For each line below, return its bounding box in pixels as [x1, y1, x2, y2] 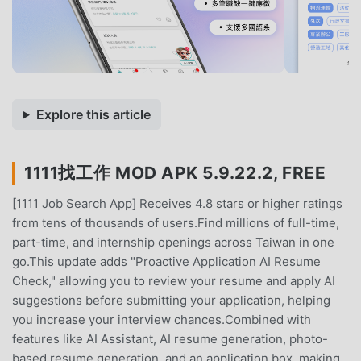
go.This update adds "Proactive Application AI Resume [12, 253, 321, 269]
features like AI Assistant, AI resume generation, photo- [12, 330, 328, 346]
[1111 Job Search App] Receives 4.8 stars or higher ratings [12, 195, 342, 211]
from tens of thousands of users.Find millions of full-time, [12, 214, 339, 230]
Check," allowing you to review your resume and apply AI [12, 272, 335, 288]
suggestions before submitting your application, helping [12, 292, 330, 308]
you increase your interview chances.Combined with [12, 311, 311, 327]
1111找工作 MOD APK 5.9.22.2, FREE [24, 162, 326, 183]
